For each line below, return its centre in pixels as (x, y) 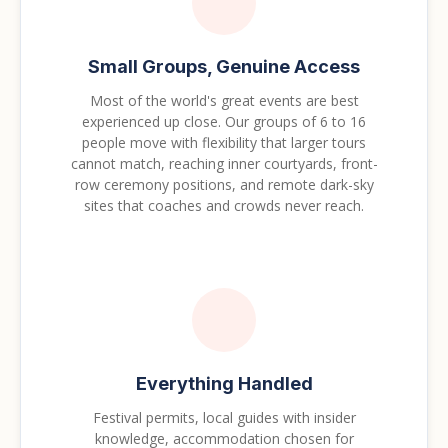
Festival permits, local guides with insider (224, 417)
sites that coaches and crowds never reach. (224, 205)
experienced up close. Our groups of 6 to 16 (224, 121)
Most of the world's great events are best (224, 100)
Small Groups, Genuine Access (224, 66)
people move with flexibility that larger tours (224, 142)
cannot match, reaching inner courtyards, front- (224, 163)
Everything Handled (224, 383)
